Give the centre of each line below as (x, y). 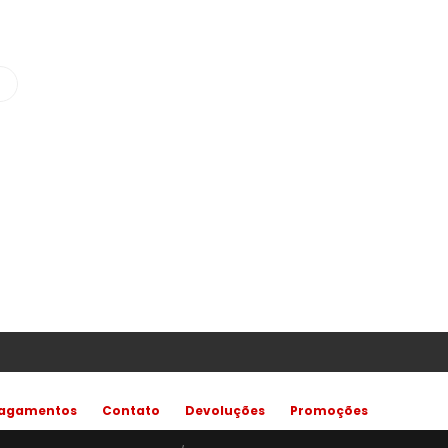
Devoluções (225, 410)
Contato (131, 410)
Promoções (329, 410)
